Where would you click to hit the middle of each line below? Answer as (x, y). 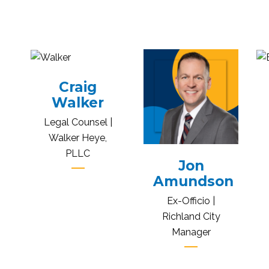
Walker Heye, (78, 138)
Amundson (193, 181)
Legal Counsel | (78, 122)
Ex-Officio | (191, 201)
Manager (191, 232)
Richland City (191, 216)
